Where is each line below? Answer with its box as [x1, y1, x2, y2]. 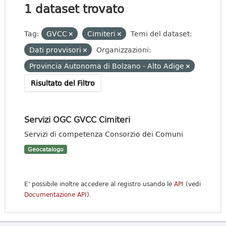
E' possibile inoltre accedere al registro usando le [24, 179, 174, 189]
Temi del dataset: [131, 28, 192, 39]
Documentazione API [24, 190, 87, 199]
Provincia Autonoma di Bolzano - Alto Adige [29, 61, 186, 71]
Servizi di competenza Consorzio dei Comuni [24, 129, 183, 139]
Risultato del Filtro [31, 78, 95, 88]
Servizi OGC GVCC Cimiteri [24, 113, 130, 126]
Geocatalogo [27, 145, 64, 153]
